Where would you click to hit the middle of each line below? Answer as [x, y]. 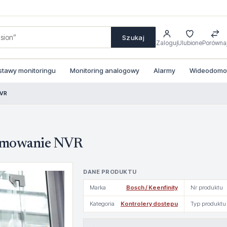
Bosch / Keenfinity [152, 187]
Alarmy [164, 70]
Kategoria [102, 204]
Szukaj [133, 37]
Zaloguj [167, 43]
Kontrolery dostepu [149, 204]
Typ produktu [208, 204]
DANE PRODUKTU [110, 172]
